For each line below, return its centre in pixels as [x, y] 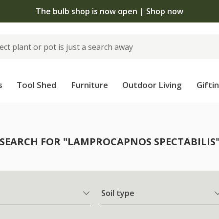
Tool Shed [37, 85]
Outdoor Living [152, 85]
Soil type [118, 193]
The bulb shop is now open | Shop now [109, 11]
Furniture [89, 85]
